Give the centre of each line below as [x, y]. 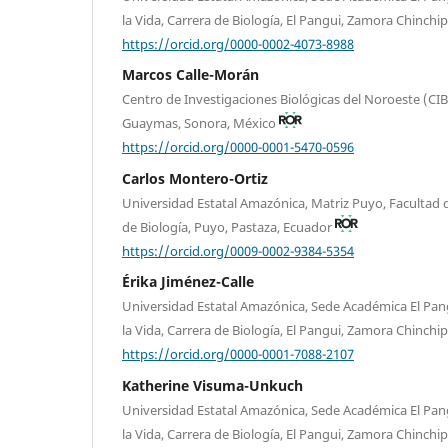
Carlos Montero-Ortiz [195, 178]
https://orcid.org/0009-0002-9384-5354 [238, 250]
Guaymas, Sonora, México [200, 123]
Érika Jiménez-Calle [188, 282]
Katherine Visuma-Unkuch [212, 385]
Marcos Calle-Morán [190, 75]
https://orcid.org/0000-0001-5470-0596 [238, 146]
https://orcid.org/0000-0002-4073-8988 [238, 43]
